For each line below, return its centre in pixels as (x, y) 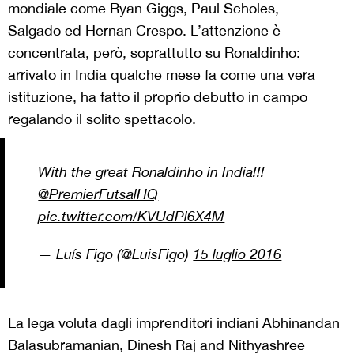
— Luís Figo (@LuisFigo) (116, 254)
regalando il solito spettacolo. (102, 119)
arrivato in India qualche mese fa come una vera (162, 74)
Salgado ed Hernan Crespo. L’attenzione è (144, 30)
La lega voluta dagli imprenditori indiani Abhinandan (174, 323)
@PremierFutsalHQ (98, 194)
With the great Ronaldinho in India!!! (152, 172)
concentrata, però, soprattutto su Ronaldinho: (154, 52)
